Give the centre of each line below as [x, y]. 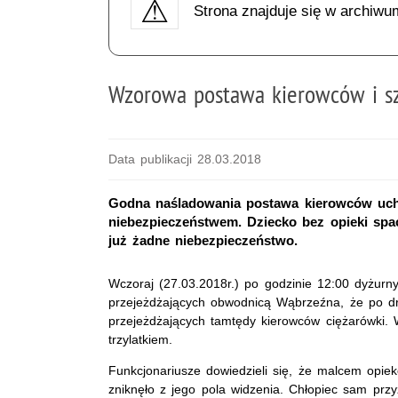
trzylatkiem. [140, 339]
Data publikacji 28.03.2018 [185, 159]
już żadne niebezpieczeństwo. [203, 240]
